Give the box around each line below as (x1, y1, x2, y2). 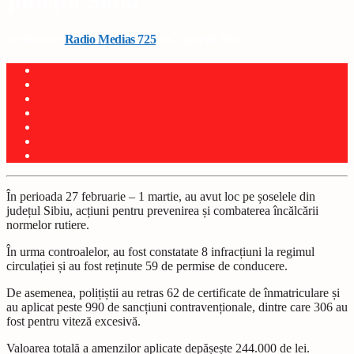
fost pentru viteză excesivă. (6, 314, 141, 329)
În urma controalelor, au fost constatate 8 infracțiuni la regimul (6, 245, 314, 259)
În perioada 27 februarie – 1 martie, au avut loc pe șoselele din (6, 190, 315, 204)
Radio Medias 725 (64, 32, 156, 46)
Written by (6, 32, 65, 46)
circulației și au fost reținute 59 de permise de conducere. (6, 259, 288, 273)
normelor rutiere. (6, 218, 89, 232)
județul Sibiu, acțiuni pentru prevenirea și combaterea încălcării (6, 204, 318, 218)
